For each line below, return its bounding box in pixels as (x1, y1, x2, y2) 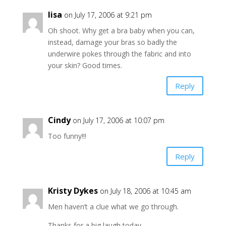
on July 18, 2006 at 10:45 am (99, 186, 191, 196)
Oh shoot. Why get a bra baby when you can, (47, 26, 195, 35)
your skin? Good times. (47, 61, 122, 70)
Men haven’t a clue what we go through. (47, 202, 179, 211)
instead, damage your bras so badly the (47, 37, 177, 47)
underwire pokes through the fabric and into (47, 49, 191, 59)
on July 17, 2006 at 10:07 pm (72, 116, 164, 125)
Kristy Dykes (47, 185, 98, 196)
